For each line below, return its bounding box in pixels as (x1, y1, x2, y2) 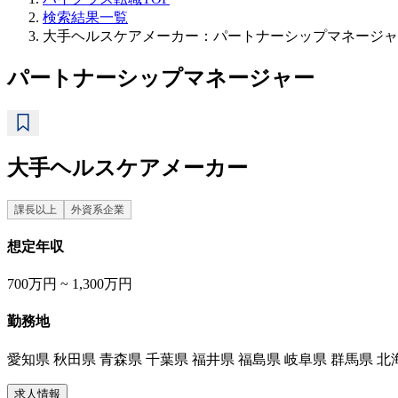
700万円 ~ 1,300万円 (7, 276, 132, 292)
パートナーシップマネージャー (7, 66, 314, 90)
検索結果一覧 (43, 10, 128, 25)
